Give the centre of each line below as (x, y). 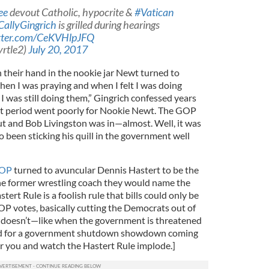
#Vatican (154, 13)
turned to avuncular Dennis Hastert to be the (105, 170)
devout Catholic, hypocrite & (71, 13)
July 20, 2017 (58, 50)
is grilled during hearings (108, 25)
